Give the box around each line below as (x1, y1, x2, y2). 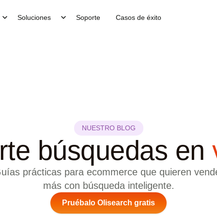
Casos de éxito (116, 14, 162, 21)
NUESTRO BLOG (81, 124, 136, 132)
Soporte (76, 14, 101, 21)
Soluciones (17, 14, 51, 21)
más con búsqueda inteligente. (43, 180, 174, 191)
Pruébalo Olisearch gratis (62, 199, 155, 207)
